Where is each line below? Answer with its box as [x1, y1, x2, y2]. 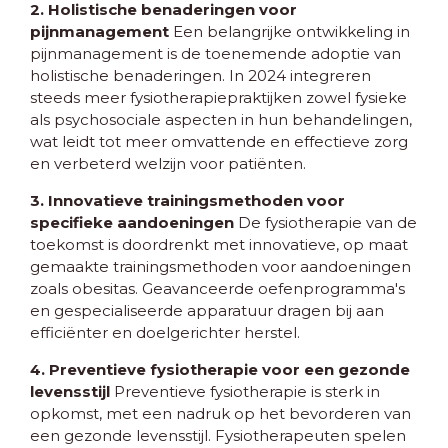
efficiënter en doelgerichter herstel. [30, 323, 300, 343]
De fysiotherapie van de [234, 213, 417, 233]
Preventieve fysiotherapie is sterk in [110, 382, 380, 402]
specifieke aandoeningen [30, 213, 234, 233]
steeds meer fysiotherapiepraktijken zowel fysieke [30, 88, 407, 108]
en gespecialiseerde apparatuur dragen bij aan [30, 301, 384, 321]
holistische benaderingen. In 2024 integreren [30, 66, 371, 86]
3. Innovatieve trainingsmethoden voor [30, 191, 345, 211]
